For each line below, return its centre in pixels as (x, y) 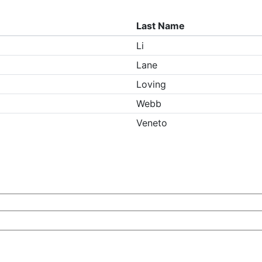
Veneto (152, 123)
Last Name (161, 26)
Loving (151, 85)
